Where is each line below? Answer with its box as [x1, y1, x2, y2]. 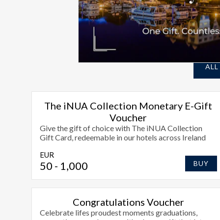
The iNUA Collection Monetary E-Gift [44, 99, 213, 111]
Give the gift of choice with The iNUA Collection [40, 123, 202, 133]
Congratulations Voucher [72, 195, 184, 208]
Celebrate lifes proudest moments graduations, [40, 207, 197, 217]
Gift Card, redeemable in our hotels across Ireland [40, 132, 206, 142]
